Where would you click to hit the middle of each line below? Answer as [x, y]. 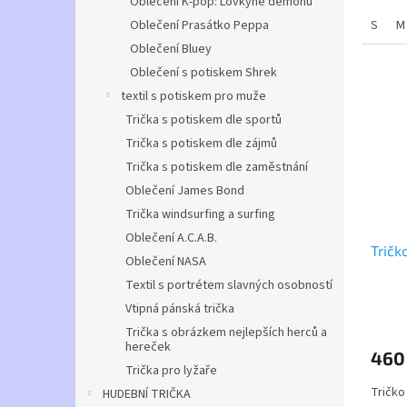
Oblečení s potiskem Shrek [203, 73]
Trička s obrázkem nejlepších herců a [226, 333]
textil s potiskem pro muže [194, 96]
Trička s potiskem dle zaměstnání [217, 167]
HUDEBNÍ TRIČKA [147, 394]
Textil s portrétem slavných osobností [229, 285]
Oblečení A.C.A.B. [171, 238]
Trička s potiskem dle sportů [203, 120]
